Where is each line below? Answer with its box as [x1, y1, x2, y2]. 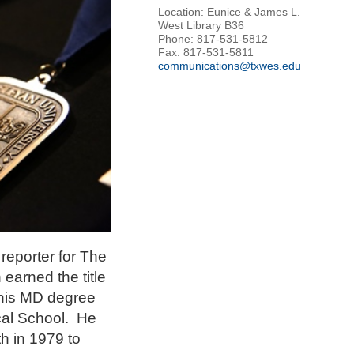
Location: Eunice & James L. [158, 6, 300, 19]
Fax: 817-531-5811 [158, 46, 254, 59]
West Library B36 [158, 19, 244, 32]
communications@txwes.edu [158, 59, 301, 73]
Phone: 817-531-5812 [158, 32, 268, 46]
